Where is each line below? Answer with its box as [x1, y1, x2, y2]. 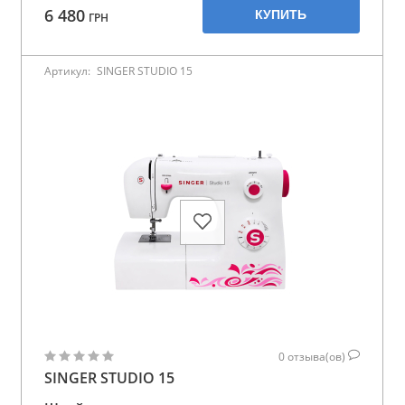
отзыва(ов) [287, 348, 348, 364]
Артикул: [44, 63, 93, 79]
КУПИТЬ [255, 7, 307, 22]
